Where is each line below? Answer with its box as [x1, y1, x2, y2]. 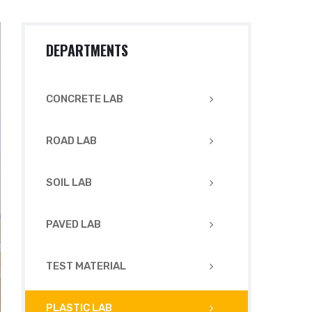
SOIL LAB [46, 176, 92, 189]
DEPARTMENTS [46, 40, 128, 61]
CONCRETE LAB [46, 93, 123, 105]
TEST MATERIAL [46, 260, 126, 272]
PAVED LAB [46, 218, 101, 231]
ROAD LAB [46, 134, 97, 147]
